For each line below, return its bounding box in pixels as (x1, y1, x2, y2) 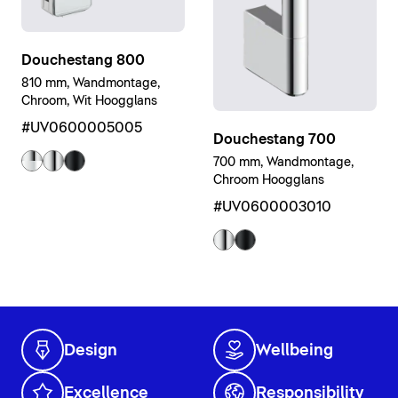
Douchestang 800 (21, 52, 145, 68)
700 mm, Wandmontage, (213, 155, 354, 169)
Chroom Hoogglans (213, 173, 324, 187)
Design (64, 343, 117, 360)
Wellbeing (256, 343, 333, 360)
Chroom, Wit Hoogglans (21, 94, 157, 107)
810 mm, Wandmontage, (21, 76, 160, 90)
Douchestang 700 (213, 131, 336, 147)
